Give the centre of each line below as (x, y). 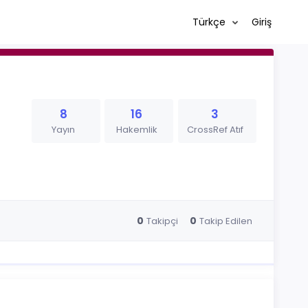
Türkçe (210, 22)
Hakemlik (136, 130)
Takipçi (162, 221)
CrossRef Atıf (215, 130)
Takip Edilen (225, 221)
